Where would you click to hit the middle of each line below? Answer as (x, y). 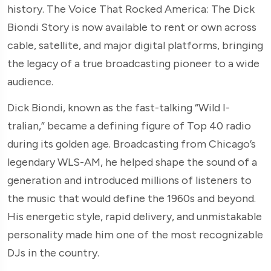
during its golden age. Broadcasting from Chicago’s (132, 144)
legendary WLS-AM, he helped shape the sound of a (132, 162)
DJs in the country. (53, 253)
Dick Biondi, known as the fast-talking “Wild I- (119, 107)
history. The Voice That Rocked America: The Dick (131, 9)
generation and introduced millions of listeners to (129, 180)
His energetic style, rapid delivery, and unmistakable (135, 216)
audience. (30, 81)
